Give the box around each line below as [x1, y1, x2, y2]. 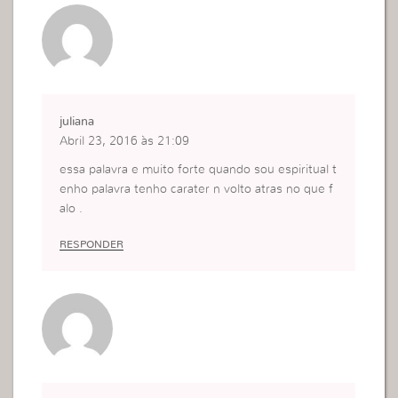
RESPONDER [60, 238, 124, 250]
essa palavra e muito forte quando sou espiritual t [60, 163, 338, 176]
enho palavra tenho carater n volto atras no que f [60, 182, 334, 195]
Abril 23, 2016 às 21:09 [60, 134, 190, 147]
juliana [60, 115, 95, 128]
